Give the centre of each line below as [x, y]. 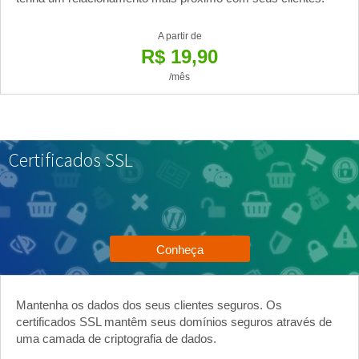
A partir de [179, 36]
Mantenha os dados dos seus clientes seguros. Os [149, 305]
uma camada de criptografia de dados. [116, 338]
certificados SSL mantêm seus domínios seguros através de [174, 321]
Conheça [179, 249]
